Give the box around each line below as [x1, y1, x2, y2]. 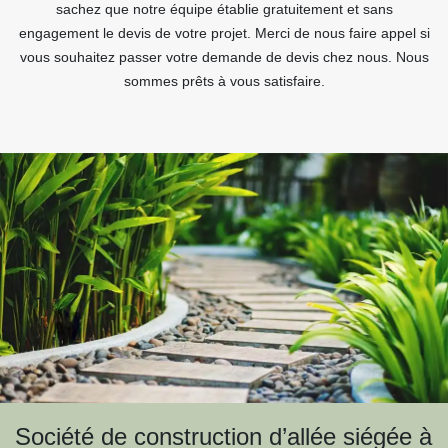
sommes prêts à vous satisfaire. [123, 73, 325, 89]
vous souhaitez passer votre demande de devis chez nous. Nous [19, 49, 429, 65]
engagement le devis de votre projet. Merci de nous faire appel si [18, 25, 430, 41]
